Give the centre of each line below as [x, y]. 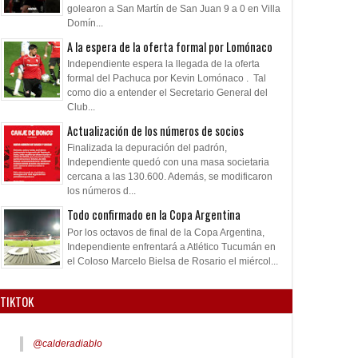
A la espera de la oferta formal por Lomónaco [170, 46]
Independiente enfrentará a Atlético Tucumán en [171, 247]
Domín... [85, 23]
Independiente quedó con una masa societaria [168, 163]
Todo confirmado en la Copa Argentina [154, 215]
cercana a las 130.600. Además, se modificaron [170, 177]
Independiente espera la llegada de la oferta [163, 64]
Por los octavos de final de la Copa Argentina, [166, 232]
